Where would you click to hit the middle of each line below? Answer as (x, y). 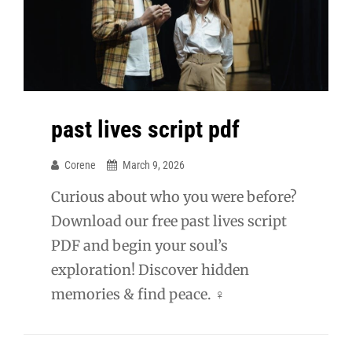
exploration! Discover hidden (150, 269)
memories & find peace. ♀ (138, 294)
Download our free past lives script (169, 221)
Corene (80, 165)
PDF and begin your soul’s (139, 245)
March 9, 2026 (154, 165)
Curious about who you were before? (174, 196)
